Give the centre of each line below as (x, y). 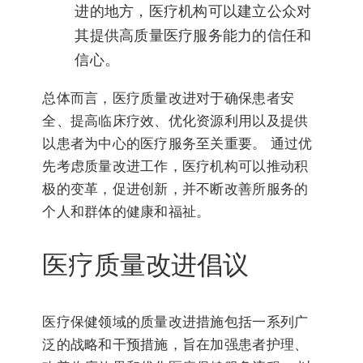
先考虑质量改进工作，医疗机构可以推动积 (175, 167)
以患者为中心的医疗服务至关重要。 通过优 (177, 144)
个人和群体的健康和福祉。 (126, 212)
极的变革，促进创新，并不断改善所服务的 (175, 189)
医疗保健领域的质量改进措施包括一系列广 (175, 321)
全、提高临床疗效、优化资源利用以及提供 (175, 121)
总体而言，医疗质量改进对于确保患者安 (169, 98)
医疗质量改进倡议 (146, 265)
